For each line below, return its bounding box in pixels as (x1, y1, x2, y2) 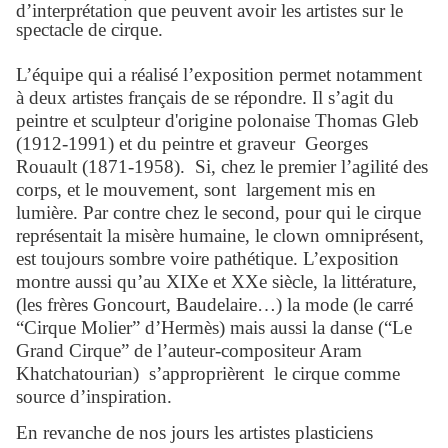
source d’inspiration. (16, 385, 172, 407)
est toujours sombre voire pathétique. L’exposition (16, 247, 399, 269)
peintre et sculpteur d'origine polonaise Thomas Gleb (16, 109, 419, 131)
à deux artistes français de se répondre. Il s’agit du (16, 86, 394, 108)
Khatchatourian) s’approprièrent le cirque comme (16, 362, 400, 384)
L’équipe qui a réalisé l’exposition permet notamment (16, 63, 422, 85)
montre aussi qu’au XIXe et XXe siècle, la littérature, (16, 270, 417, 292)
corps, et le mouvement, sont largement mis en (16, 178, 376, 200)
